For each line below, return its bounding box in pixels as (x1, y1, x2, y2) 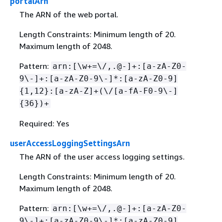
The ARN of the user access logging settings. (19, 152, 185, 162)
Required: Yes (19, 118, 69, 129)
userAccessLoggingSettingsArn (10, 138, 130, 149)
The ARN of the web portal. (19, 9, 118, 20)
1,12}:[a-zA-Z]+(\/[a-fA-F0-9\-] (24, 86, 178, 96)
